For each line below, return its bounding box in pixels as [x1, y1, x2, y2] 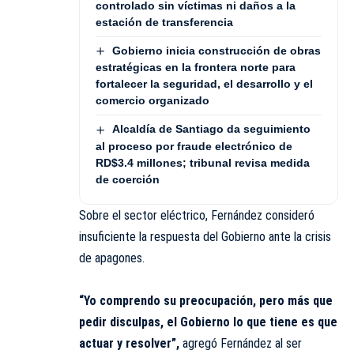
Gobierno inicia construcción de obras [111, 44, 321, 58]
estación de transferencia [96, 16, 233, 29]
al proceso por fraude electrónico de [96, 139, 292, 153]
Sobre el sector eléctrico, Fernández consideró [79, 207, 314, 223]
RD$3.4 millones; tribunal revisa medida [96, 156, 310, 169]
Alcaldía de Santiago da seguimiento [111, 122, 311, 136]
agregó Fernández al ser [179, 335, 302, 351]
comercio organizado [96, 94, 209, 107]
